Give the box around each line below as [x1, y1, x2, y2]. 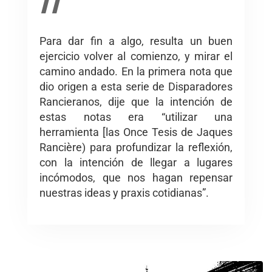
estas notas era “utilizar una [39, 110, 233, 123]
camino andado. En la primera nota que [39, 64, 233, 78]
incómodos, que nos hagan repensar [39, 171, 233, 184]
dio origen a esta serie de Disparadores [39, 80, 233, 93]
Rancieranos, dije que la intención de [39, 95, 233, 108]
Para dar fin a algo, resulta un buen [39, 34, 233, 47]
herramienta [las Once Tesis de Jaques [39, 125, 233, 138]
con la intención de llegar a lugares [39, 155, 233, 169]
